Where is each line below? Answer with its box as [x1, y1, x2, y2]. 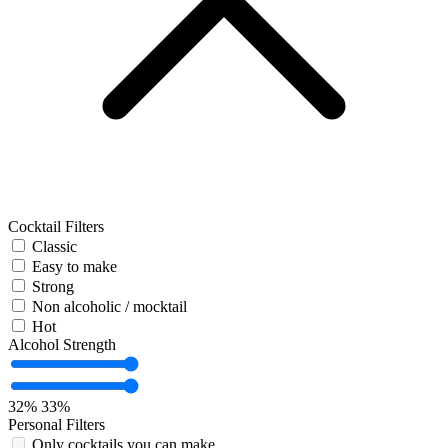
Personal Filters [8, 416, 105, 434]
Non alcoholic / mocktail [32, 298, 187, 316]
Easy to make [32, 258, 117, 276]
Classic [32, 238, 77, 256]
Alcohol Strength [8, 336, 116, 354]
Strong [32, 278, 74, 296]
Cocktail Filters [8, 218, 104, 236]
